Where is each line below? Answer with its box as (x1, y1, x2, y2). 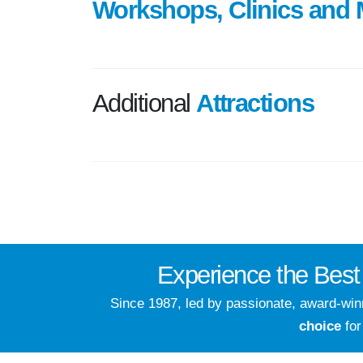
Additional (92, 88, 197, 117)
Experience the (157, 260, 314, 289)
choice (299, 318, 341, 334)
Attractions (196, 88, 314, 117)
